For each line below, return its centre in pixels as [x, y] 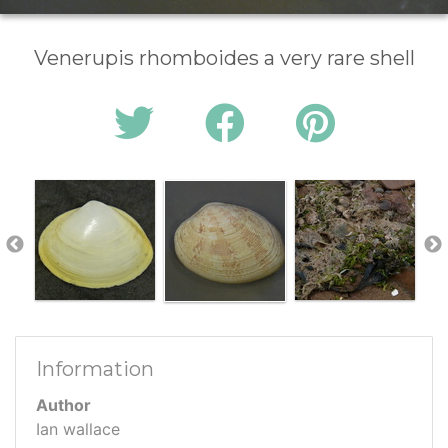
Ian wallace [78, 429]
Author [63, 405]
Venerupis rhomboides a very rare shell [224, 58]
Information [95, 369]
